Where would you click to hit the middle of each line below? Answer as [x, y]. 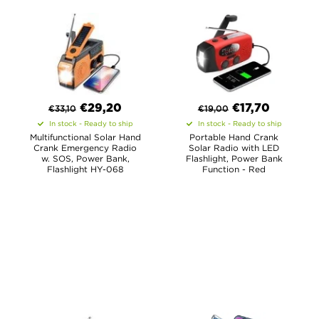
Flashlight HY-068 [85, 169]
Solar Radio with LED [234, 148]
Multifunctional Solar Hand [85, 137]
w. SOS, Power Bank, [85, 158]
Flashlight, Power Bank [234, 158]
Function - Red [234, 169]
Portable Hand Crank [234, 137]
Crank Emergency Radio [85, 148]
